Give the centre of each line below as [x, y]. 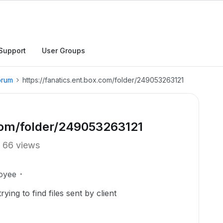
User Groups [63, 51]
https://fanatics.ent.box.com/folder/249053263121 [103, 80]
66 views [21, 145]
